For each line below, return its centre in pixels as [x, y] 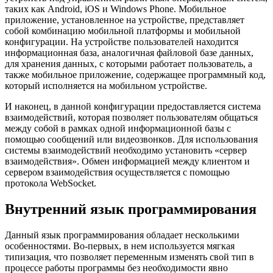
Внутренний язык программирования [131, 209]
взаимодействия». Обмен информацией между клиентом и [127, 161]
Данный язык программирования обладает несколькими [122, 235]
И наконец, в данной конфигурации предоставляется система [133, 107]
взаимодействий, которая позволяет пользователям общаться [131, 118]
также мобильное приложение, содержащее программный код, [135, 75]
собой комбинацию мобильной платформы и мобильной [123, 31]
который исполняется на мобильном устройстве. [106, 86]
